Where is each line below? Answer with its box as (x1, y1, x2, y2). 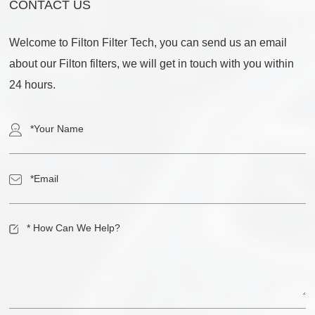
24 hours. (9, 79, 56, 91)
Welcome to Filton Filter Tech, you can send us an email (9, 37, 288, 49)
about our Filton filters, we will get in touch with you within (9, 58, 295, 70)
